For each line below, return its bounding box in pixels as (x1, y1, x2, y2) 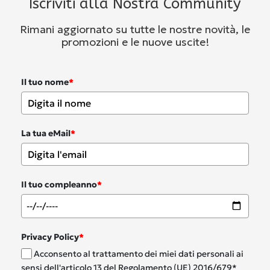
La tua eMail (21, 127, 71, 139)
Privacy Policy (21, 231, 79, 242)
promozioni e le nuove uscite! (61, 34, 209, 49)
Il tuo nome (21, 76, 69, 87)
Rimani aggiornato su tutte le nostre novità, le (20, 22, 250, 36)
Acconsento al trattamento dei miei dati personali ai (34, 248, 244, 260)
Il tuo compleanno (21, 178, 97, 190)
